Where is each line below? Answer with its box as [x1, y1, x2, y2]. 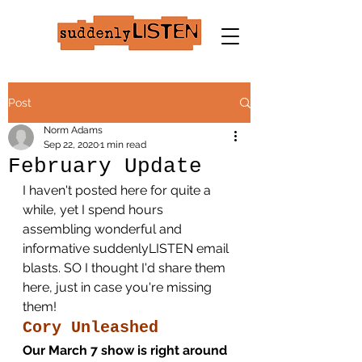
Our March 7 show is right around [23, 343, 230, 358]
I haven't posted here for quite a [23, 183, 214, 198]
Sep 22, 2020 [44, 139, 99, 150]
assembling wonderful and [23, 221, 185, 237]
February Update [8, 154, 202, 179]
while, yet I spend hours [23, 202, 166, 217]
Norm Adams [44, 124, 103, 136]
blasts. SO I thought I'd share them [23, 260, 229, 276]
